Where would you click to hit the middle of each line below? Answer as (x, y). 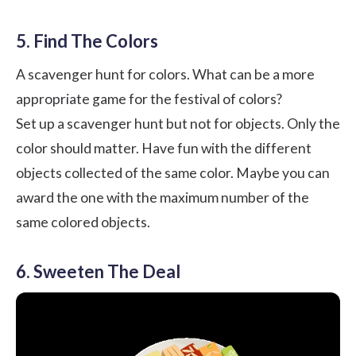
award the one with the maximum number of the (163, 198)
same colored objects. (83, 222)
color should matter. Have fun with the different (164, 149)
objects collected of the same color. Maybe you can (173, 173)
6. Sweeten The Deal (98, 272)
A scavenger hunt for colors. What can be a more (165, 75)
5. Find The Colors (87, 41)
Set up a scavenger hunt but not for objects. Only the (178, 124)
